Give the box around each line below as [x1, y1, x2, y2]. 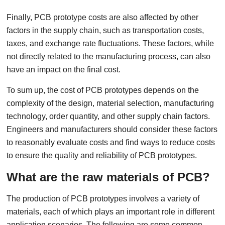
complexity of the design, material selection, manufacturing [7, 99, 214, 107]
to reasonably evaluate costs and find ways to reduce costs [7, 138, 215, 147]
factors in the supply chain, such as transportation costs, [7, 26, 204, 35]
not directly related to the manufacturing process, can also [7, 52, 211, 61]
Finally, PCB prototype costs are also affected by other [7, 13, 199, 22]
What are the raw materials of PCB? [7, 170, 210, 184]
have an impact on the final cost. [7, 65, 121, 74]
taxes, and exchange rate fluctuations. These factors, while [7, 39, 214, 48]
